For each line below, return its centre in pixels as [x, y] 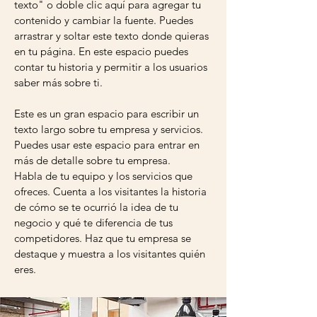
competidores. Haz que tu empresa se [103, 238]
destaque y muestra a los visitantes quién [110, 254]
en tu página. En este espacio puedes [101, 51]
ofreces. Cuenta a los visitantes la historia [110, 191]
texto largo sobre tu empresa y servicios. [109, 129]
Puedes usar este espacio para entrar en [107, 145]
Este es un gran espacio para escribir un [106, 114]
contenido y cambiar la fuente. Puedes [104, 20]
